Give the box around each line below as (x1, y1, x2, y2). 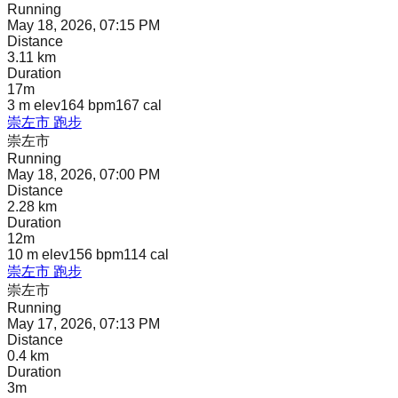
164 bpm (60, 98, 115, 114)
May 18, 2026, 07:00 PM (7, 167, 160, 183)
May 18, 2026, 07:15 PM (7, 18, 160, 34)
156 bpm (68, 247, 123, 263)
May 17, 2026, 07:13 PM (7, 316, 160, 332)
